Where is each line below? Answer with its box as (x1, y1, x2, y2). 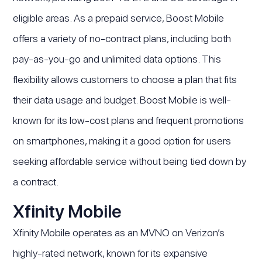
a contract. (13, 175, 59, 188)
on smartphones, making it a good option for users (13, 134, 232, 147)
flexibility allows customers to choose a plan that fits (13, 73, 237, 85)
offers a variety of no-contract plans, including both (13, 32, 232, 44)
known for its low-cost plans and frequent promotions (13, 113, 244, 126)
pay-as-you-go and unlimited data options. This (13, 52, 222, 65)
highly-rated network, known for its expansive (13, 246, 208, 259)
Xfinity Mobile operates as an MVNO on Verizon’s (13, 226, 225, 239)
